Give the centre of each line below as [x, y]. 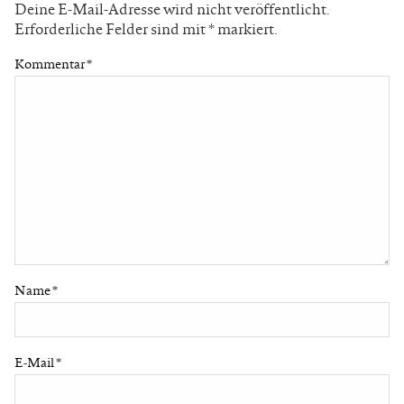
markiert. [246, 28]
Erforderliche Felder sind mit [111, 28]
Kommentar [50, 64]
